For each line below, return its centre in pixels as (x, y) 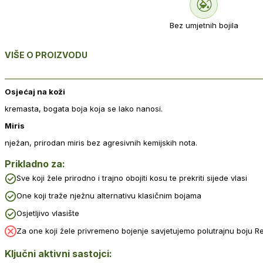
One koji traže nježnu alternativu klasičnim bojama (109, 196)
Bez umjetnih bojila (204, 25)
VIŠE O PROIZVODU (46, 55)
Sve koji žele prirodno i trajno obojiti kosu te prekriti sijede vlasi (132, 178)
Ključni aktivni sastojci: (58, 254)
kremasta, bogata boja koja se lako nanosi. (84, 108)
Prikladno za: (35, 164)
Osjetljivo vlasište (48, 213)
